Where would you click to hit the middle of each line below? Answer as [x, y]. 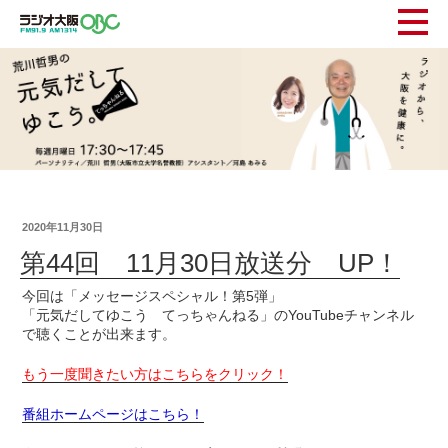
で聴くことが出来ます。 [99, 334]
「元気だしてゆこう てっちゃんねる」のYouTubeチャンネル [218, 315]
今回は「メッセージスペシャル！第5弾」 [152, 296]
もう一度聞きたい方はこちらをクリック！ [155, 374]
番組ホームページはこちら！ [113, 414]
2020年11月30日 [63, 226]
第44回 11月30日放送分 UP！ [210, 262]
